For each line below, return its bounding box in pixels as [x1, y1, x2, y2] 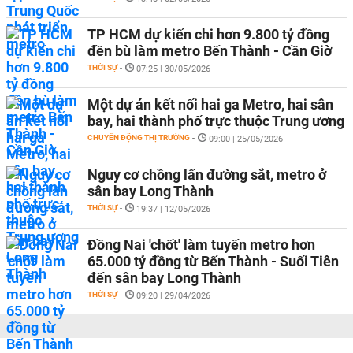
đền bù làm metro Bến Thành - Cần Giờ [87, 43, 332, 59]
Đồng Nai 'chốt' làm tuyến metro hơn [87, 236, 315, 253]
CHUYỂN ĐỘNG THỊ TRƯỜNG [87, 133, 190, 142]
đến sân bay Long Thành [87, 269, 241, 286]
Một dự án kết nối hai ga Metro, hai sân [87, 96, 333, 113]
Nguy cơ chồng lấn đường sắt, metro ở [87, 166, 326, 183]
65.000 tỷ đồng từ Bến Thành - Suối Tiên [87, 253, 339, 269]
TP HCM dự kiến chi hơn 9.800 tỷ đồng [87, 26, 329, 43]
